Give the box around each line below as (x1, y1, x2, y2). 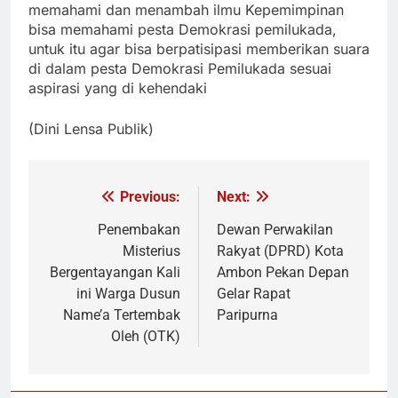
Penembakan (98, 221, 180, 239)
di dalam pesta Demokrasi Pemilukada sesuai (28, 60, 331, 78)
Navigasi (45, 189, 128, 215)
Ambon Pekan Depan (217, 264, 349, 282)
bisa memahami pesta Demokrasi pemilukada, (28, 20, 337, 39)
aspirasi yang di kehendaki (28, 79, 207, 98)
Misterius (123, 243, 180, 260)
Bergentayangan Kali (50, 264, 180, 282)
